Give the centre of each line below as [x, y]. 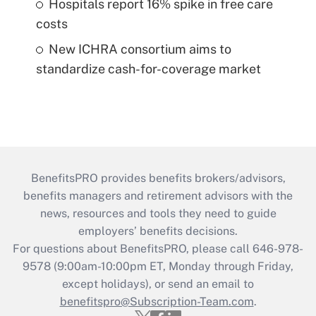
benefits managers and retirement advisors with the [158, 195]
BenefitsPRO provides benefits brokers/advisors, [158, 178]
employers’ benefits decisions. [158, 231]
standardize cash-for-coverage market [148, 68]
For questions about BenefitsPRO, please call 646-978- [158, 248]
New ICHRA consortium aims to [140, 49]
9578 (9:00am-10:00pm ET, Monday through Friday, [158, 266]
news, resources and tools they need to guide [158, 213]
